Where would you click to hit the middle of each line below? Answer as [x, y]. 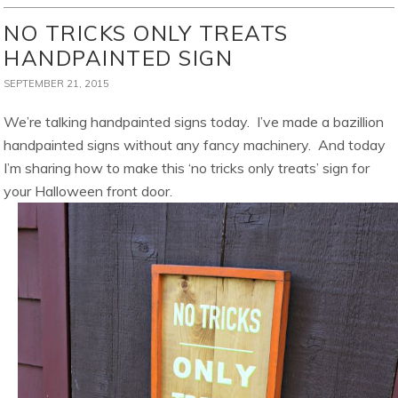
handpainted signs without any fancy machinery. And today [195, 145]
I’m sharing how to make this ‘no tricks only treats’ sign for [187, 168]
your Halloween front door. [88, 191]
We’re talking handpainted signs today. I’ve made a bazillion [194, 122]
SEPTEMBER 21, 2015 [57, 84]
